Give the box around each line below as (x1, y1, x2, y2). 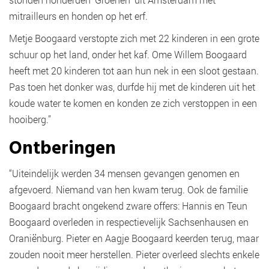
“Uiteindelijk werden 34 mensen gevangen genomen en (9, 167, 240, 180)
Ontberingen (9, 134, 125, 164)
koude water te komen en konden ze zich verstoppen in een (9, 97, 257, 110)
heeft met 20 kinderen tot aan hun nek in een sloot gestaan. (9, 64, 259, 77)
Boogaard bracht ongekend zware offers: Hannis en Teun (9, 199, 247, 213)
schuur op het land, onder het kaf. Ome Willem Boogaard (9, 48, 247, 61)
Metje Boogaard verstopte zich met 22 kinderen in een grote (9, 32, 259, 45)
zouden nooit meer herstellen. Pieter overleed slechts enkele (9, 248, 259, 261)
